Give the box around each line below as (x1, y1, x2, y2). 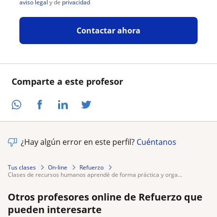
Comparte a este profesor (12, 76, 123, 87)
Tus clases (8, 163, 36, 171)
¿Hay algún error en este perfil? (21, 136, 137, 147)
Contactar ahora (76, 25, 140, 36)
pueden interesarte (8, 202, 102, 216)
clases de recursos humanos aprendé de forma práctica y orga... (12, 170, 182, 179)
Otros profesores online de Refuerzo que (8, 190, 202, 203)
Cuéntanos (137, 136, 176, 147)
